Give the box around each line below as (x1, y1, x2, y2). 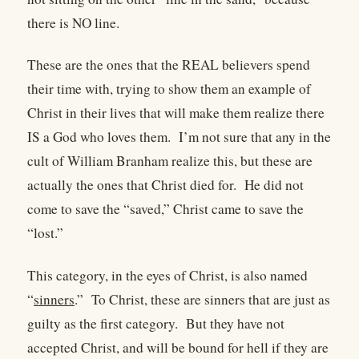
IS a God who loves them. (27, 127, 171, 147)
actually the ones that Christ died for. (27, 175, 236, 195)
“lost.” (27, 224, 63, 243)
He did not (244, 175, 304, 195)
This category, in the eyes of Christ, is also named (27, 265, 308, 284)
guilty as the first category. (27, 313, 178, 333)
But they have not (186, 313, 284, 333)
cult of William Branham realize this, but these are (27, 151, 313, 171)
